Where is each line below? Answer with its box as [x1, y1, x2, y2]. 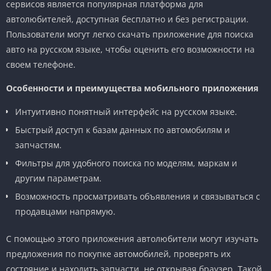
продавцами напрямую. [15, 205, 116, 217]
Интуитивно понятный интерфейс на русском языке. [15, 105, 237, 117]
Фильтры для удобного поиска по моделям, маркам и [15, 157, 237, 169]
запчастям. [15, 139, 62, 151]
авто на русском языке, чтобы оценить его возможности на [6, 43, 255, 55]
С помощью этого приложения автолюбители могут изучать [6, 232, 258, 244]
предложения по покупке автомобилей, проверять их [6, 247, 230, 260]
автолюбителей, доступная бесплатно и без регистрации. [6, 13, 249, 25]
